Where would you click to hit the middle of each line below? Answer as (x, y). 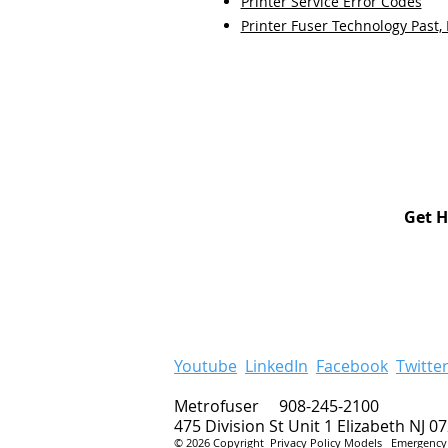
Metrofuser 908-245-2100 (276, 406)
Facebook (352, 366)
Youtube (205, 366)
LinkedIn (276, 366)
